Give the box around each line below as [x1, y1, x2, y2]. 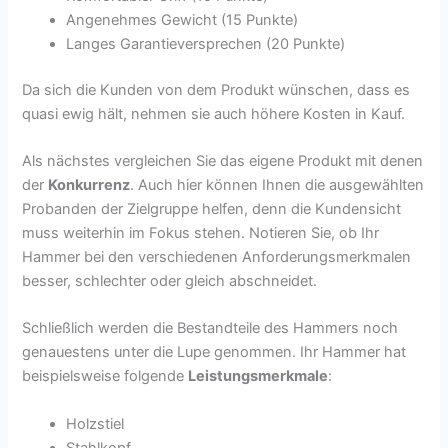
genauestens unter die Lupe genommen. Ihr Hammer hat [22, 343, 407, 362]
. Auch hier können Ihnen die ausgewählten [130, 175, 425, 194]
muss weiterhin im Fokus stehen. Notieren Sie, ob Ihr [22, 223, 380, 242]
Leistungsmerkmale [188, 367, 329, 386]
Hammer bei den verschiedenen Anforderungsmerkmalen [22, 247, 412, 266]
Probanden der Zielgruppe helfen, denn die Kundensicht [22, 199, 402, 218]
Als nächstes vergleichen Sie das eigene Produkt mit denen [22, 151, 424, 170]
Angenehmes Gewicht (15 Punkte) [66, 10, 299, 29]
